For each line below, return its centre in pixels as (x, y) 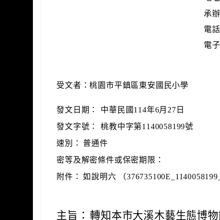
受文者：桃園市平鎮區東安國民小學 (123, 85)
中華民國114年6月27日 (143, 110)
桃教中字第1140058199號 (147, 126)
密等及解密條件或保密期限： (110, 160)
